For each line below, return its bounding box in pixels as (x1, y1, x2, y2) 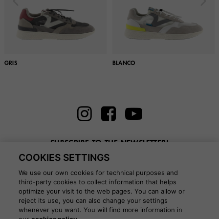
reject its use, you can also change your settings (19, 197, 168, 204)
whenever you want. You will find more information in (19, 206, 183, 214)
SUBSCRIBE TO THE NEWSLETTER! (50, 139, 169, 148)
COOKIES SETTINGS (19, 152, 110, 163)
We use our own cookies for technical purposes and (19, 169, 178, 176)
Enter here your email (78, 154, 141, 162)
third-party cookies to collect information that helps (19, 178, 177, 186)
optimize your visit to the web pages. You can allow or (19, 187, 185, 195)
